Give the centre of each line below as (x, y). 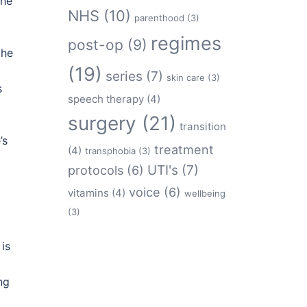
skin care (185, 77)
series (124, 76)
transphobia (110, 151)
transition (202, 126)
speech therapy (106, 99)
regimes (186, 44)
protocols (95, 170)
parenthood (159, 18)
